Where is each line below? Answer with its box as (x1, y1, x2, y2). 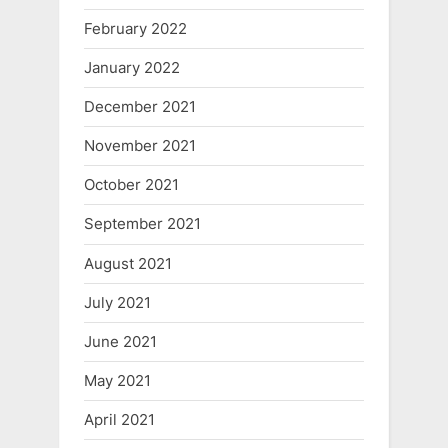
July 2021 (84, 292, 151, 312)
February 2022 (84, 18, 187, 38)
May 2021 (84, 371, 151, 391)
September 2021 (84, 214, 201, 234)
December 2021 (84, 97, 196, 117)
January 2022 (84, 57, 180, 77)
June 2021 (84, 331, 157, 351)
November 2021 (84, 136, 196, 156)
